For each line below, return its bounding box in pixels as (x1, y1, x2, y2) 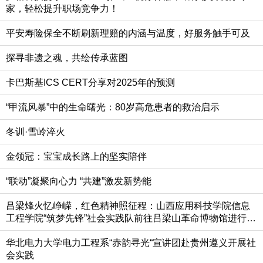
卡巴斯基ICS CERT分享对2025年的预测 (6, 77, 175, 87)
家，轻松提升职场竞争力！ (6, 3, 119, 14)
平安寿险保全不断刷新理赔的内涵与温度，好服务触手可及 (6, 28, 250, 38)
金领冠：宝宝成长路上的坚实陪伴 (6, 151, 147, 161)
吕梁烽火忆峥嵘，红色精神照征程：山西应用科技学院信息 (6, 200, 250, 211)
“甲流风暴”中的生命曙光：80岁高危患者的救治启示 (6, 102, 220, 112)
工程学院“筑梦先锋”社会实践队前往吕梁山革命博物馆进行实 (6, 213, 256, 223)
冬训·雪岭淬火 (6, 126, 65, 137)
